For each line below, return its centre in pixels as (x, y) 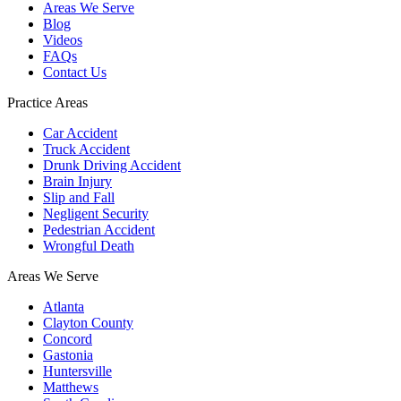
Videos (63, 39)
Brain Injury (77, 181)
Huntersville (77, 371)
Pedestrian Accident (99, 229)
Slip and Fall (79, 197)
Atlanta (64, 306)
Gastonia (68, 354)
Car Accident (80, 132)
